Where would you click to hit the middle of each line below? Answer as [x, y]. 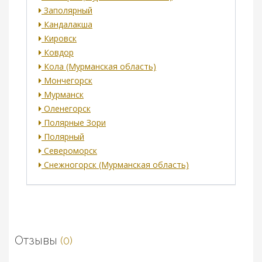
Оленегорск [66, 109]
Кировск [59, 39]
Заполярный [67, 11]
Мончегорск [67, 81]
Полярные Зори [74, 123]
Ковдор [58, 53]
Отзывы [37, 241]
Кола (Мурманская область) [99, 67]
